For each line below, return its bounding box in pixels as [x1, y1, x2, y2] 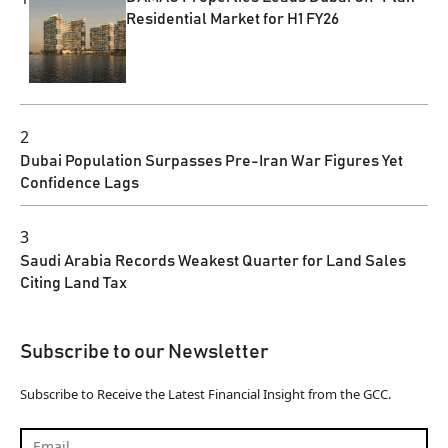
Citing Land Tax [20, 275, 127, 292]
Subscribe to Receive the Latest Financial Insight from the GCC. [20, 385, 391, 404]
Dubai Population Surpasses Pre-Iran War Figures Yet [20, 152, 403, 169]
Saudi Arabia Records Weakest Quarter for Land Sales [20, 253, 406, 270]
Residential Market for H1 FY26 [126, 10, 340, 27]
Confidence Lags [20, 174, 139, 191]
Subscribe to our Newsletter [20, 342, 269, 363]
